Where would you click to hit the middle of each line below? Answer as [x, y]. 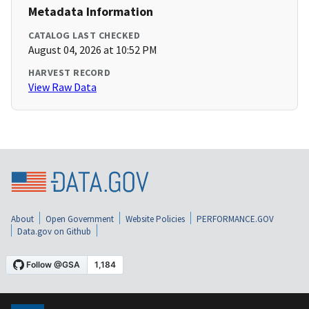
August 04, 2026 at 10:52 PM [93, 50]
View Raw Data [62, 87]
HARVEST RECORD [69, 73]
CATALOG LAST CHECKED [84, 36]
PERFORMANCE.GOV [235, 219]
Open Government [80, 219]
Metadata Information [91, 12]
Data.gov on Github [54, 231]
